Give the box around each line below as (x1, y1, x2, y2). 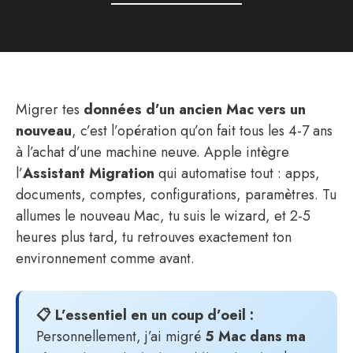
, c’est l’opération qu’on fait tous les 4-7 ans (72, 121, 333, 141)
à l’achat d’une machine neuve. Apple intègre (16, 142, 289, 162)
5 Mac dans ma (205, 326, 306, 347)
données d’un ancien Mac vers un (84, 99, 306, 120)
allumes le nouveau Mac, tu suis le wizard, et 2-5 (16, 206, 310, 226)
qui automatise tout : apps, (154, 163, 320, 184)
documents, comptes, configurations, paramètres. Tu (16, 184, 336, 205)
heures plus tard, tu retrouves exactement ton (16, 227, 292, 247)
